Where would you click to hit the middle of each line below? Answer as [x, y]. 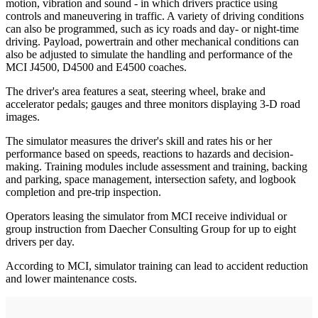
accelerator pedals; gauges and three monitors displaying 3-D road [153, 104]
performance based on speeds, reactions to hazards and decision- [149, 154]
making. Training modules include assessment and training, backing [157, 167]
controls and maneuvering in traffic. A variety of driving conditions [155, 16]
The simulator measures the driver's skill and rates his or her [139, 141]
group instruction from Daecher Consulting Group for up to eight [151, 229]
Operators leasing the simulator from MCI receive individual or [146, 216]
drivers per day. [40, 242]
